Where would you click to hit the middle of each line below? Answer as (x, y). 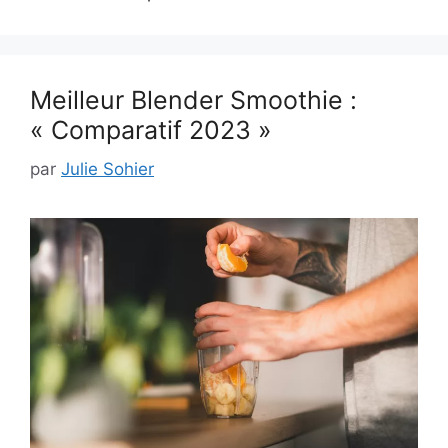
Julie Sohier (107, 168)
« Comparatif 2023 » (151, 130)
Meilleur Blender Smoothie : (193, 100)
